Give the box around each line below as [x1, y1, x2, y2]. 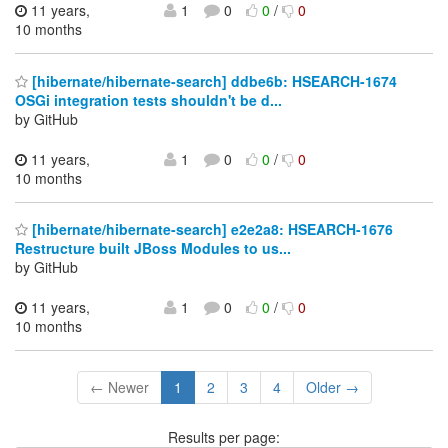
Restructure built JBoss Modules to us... [15, 238, 291, 259]
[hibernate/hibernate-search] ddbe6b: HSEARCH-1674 [28, 70, 397, 91]
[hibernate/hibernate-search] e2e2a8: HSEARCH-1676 [28, 219, 393, 240]
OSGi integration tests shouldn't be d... [15, 89, 282, 110]
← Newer [89, 377, 149, 398]
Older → [305, 377, 359, 398]
